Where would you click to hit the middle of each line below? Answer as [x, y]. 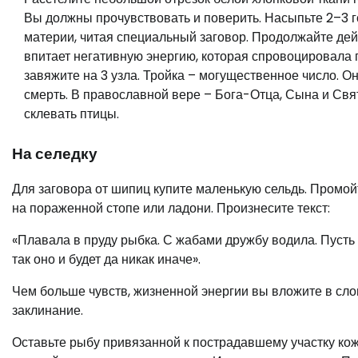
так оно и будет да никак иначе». [106, 260]
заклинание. [48, 311]
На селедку [55, 153]
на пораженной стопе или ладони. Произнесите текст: [171, 209]
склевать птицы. [72, 113]
